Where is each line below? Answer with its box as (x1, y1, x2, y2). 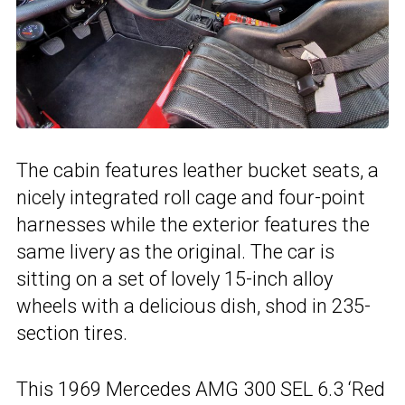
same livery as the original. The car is (16, 240, 334, 263)
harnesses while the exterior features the (16, 212, 370, 236)
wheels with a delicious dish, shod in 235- (16, 294, 371, 317)
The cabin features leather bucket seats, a (16, 158, 379, 182)
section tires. (16, 321, 127, 344)
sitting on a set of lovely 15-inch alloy (16, 267, 333, 290)
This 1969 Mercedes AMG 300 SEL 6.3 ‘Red (16, 377, 385, 400)
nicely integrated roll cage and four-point (16, 185, 365, 209)
